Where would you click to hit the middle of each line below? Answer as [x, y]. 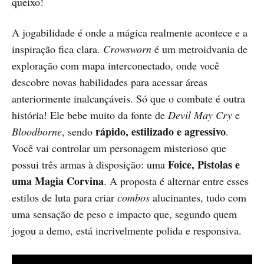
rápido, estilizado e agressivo [161, 132]
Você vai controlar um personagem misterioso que [119, 148]
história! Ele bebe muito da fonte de [90, 115]
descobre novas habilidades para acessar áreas [110, 82]
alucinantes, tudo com [198, 198]
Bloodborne [37, 132]
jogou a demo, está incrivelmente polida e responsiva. [127, 231]
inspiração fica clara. [57, 49]
